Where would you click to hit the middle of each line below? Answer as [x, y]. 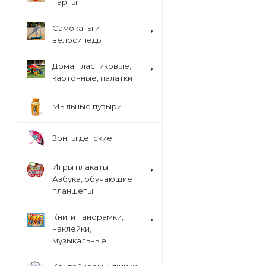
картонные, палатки [92, 78]
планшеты [73, 191]
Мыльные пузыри [87, 106]
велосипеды [77, 40]
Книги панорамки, [88, 217]
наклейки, [72, 229]
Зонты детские [82, 138]
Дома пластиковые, [92, 66]
